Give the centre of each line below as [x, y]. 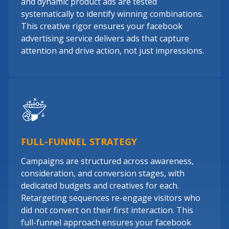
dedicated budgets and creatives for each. [100, 186]
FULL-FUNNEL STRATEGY [79, 142]
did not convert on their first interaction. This [107, 210]
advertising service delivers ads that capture [105, 38]
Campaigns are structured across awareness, [107, 161]
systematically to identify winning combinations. [112, 14]
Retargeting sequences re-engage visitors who [111, 198]
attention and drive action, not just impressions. [112, 51]
